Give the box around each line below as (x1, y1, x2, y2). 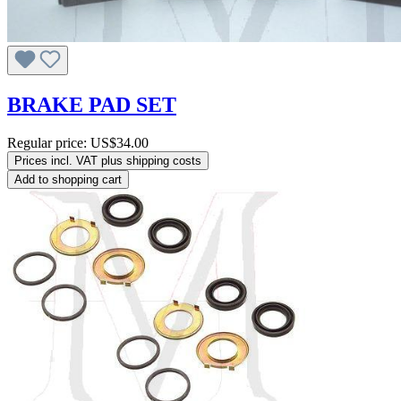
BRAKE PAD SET (7, 92, 176, 116)
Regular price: (7, 134, 90, 150)
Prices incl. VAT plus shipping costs (14, 153, 201, 167)
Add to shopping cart (14, 172, 122, 186)
